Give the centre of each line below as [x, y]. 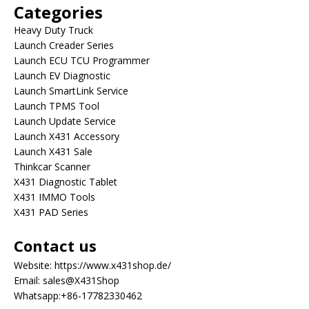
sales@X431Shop [81, 281]
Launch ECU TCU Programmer [82, 61]
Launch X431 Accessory [67, 137]
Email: [28, 281]
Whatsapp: [37, 296]
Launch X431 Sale [53, 152]
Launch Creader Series [64, 46]
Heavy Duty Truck [53, 30]
